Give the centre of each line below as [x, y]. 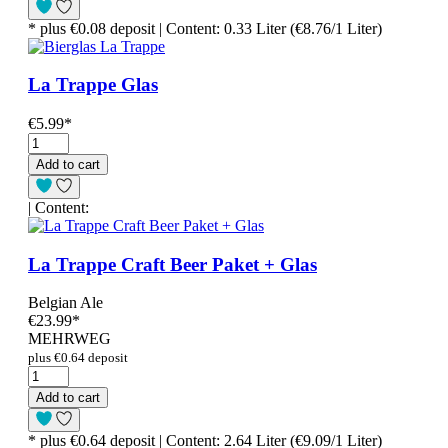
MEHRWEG [69, 339]
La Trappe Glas [93, 85]
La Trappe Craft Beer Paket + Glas [172, 264]
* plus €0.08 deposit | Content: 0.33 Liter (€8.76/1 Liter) [205, 28]
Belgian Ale [65, 303]
